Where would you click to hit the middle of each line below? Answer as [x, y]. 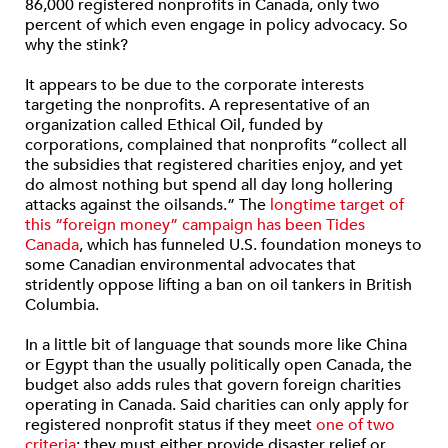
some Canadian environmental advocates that [190, 265]
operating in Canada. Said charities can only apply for [217, 405]
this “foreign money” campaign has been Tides [195, 225]
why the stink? [76, 45]
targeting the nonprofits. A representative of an [197, 105]
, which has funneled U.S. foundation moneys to [250, 245]
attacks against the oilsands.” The [147, 205]
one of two [355, 425]
